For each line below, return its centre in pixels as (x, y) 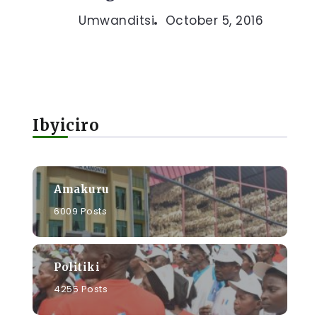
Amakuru (82, 189)
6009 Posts (80, 211)
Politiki (77, 267)
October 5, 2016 (214, 21)
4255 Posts (81, 289)
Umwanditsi (116, 21)
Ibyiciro (66, 125)
